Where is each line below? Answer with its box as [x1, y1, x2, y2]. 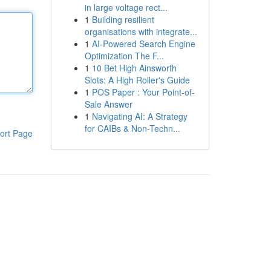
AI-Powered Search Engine [91, 38, 195, 50]
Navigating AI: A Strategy [91, 110, 188, 122]
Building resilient [91, 13, 154, 25]
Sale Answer [84, 98, 132, 110]
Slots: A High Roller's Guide [84, 74, 190, 86]
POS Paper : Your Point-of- [91, 86, 195, 98]
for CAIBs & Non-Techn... [84, 122, 180, 134]
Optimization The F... [84, 50, 164, 62]
